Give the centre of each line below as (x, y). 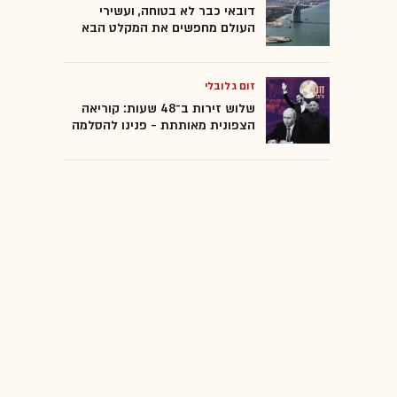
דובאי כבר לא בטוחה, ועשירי (177, 11)
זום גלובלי (230, 86)
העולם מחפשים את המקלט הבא (168, 27)
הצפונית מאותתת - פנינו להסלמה (163, 125)
